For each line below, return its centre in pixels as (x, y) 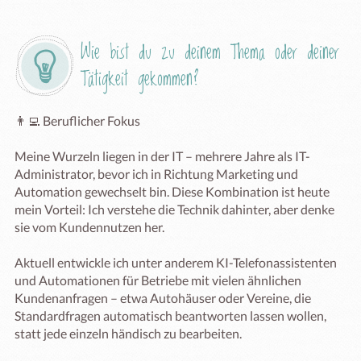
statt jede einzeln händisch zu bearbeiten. (128, 333)
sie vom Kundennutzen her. (89, 227)
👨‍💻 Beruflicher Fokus (77, 120)
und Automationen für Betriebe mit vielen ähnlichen (158, 280)
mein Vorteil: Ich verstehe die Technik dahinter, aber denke (174, 209)
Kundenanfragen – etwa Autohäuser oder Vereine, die (163, 298)
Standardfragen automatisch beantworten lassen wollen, (170, 315)
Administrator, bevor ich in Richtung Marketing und (156, 174)
